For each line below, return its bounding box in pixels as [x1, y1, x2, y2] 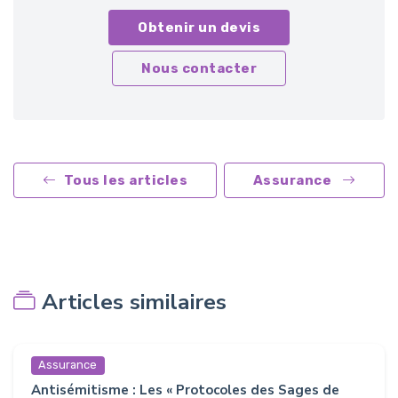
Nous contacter [141, 60, 257, 77]
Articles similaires [42, 287, 227, 318]
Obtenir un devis [138, 20, 260, 36]
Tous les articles [63, 172, 187, 189]
